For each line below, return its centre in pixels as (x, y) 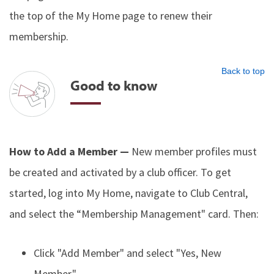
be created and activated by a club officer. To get (120, 172)
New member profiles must (194, 151)
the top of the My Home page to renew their (111, 16)
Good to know (114, 85)
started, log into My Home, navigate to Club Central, (128, 193)
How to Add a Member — (70, 151)
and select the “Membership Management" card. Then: (134, 214)
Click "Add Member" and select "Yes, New (128, 253)
